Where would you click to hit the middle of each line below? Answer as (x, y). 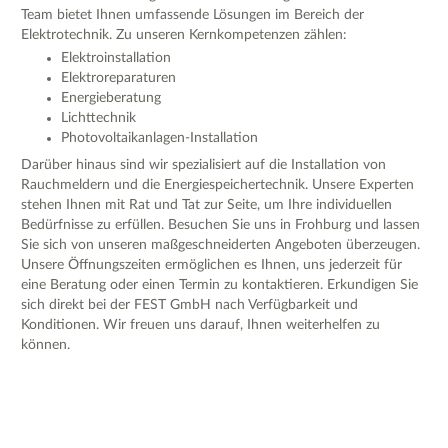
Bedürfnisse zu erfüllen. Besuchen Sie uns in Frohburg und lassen (220, 225)
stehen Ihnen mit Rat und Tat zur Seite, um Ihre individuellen (206, 205)
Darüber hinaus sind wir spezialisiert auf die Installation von (203, 165)
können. (45, 345)
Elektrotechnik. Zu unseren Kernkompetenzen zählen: (184, 34)
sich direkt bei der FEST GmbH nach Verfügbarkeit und (189, 305)
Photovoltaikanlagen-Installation (159, 138)
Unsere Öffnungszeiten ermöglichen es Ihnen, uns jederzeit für (211, 265)
